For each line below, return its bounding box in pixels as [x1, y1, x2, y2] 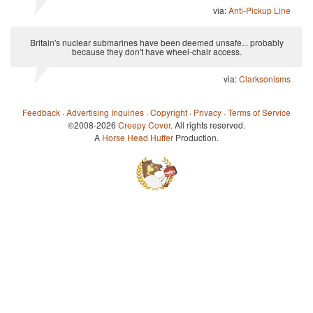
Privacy [194, 106, 221, 119]
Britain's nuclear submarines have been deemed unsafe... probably [29, 36, 284, 49]
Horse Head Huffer [102, 131, 173, 144]
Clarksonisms [239, 73, 291, 85]
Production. [173, 131, 219, 144]
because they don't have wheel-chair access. [71, 45, 242, 58]
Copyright [150, 106, 187, 119]
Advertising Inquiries [66, 106, 144, 119]
